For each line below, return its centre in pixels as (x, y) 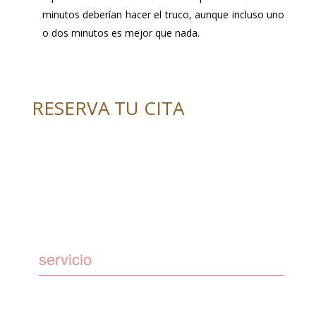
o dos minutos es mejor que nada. (121, 32)
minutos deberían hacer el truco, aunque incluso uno (163, 14)
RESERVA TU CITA (108, 108)
